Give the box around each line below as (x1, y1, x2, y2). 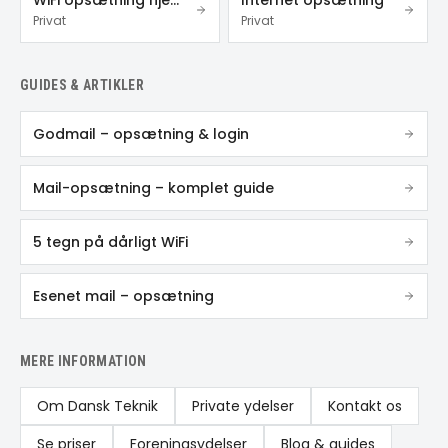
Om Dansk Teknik (37, 396, 158, 416)
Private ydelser (192, 396, 294, 416)
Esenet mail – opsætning (33, 286, 214, 306)
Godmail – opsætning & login (33, 124, 249, 144)
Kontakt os (328, 396, 402, 416)
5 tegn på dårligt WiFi (33, 232, 188, 252)
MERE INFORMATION (20, 353, 147, 369)
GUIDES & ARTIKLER (20, 77, 144, 93)
